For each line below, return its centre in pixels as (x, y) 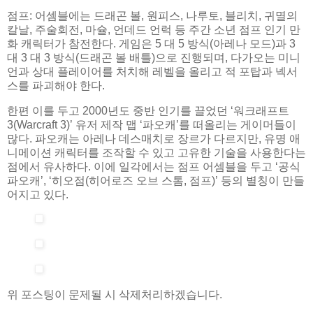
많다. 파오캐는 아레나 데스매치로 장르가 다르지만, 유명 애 (154, 138)
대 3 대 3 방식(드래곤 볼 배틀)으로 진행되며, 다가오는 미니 (154, 57)
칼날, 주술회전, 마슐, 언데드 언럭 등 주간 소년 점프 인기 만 (154, 29)
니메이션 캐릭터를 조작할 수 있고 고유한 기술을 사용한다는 (156, 152)
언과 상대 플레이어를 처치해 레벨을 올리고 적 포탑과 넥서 (152, 71)
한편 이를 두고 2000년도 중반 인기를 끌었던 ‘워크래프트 (148, 110)
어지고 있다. (38, 194)
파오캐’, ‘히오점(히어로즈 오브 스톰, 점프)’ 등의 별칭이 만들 (156, 180)
